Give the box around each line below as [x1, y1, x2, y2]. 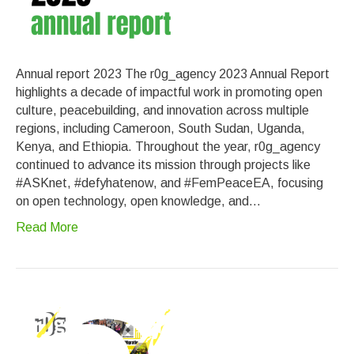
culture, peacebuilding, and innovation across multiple [16, 104, 309, 117]
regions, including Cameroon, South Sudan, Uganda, [16, 122, 305, 135]
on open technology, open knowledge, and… [16, 194, 261, 208]
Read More [16, 220, 78, 234]
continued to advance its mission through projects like [16, 158, 311, 171]
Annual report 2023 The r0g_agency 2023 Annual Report [16, 67, 330, 81]
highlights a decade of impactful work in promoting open [16, 85, 322, 99]
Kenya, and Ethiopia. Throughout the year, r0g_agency [16, 140, 320, 153]
